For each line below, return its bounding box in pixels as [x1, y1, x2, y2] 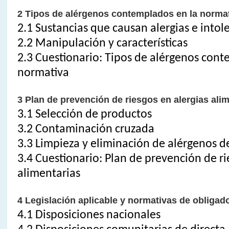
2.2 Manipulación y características [17, 37, 188, 50]
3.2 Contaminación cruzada [17, 123, 154, 135]
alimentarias [17, 167, 80, 180]
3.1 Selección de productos [17, 108, 152, 121]
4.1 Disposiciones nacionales [17, 209, 161, 221]
